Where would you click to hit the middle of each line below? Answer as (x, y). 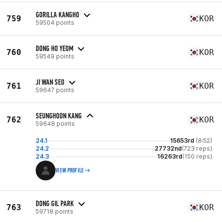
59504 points (55, 22)
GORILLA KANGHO (57, 14)
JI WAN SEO (50, 82)
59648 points (55, 124)
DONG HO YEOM (55, 48)
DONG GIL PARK (55, 203)
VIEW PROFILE (70, 170)
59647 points (55, 90)
